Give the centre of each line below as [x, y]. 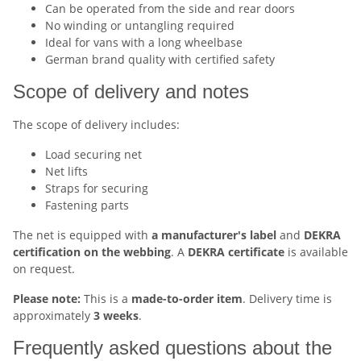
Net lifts [66, 172]
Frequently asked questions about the [172, 348]
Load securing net [93, 155]
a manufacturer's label [214, 235]
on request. [44, 269]
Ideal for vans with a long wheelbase [144, 43]
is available [316, 252]
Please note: [47, 299]
